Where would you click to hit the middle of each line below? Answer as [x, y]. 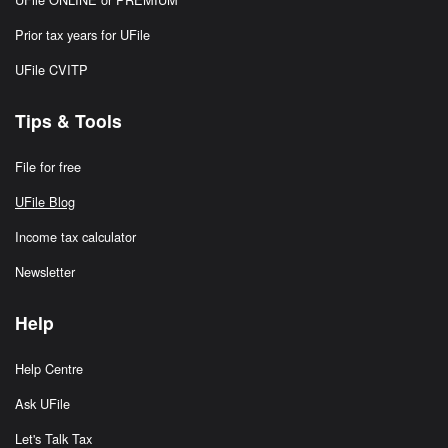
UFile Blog [45, 202]
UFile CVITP [51, 70]
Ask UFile [42, 404]
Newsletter [45, 272]
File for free [48, 167]
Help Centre [49, 369]
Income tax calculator [75, 237]
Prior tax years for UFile [82, 35]
